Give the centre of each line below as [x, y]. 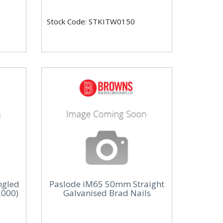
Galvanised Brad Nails [107, 193]
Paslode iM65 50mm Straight [107, 184]
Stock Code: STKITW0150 [91, 22]
